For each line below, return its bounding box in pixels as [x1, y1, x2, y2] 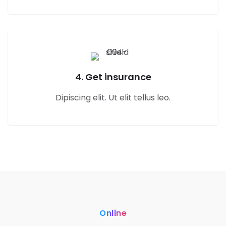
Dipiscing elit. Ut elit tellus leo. [55, 92, 171, 104]
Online [99, 207, 127, 219]
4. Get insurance [75, 71, 151, 84]
